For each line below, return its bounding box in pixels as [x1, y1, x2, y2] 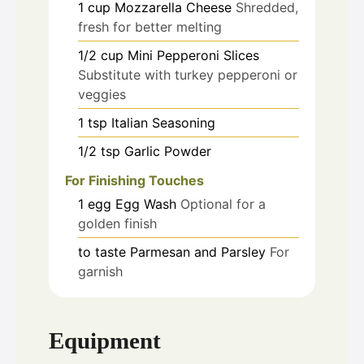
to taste [78, 244, 126, 261]
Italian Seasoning [111, 114, 215, 131]
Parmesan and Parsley [130, 244, 266, 261]
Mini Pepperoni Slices [128, 46, 259, 63]
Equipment [49, 327, 161, 353]
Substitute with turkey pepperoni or [78, 66, 297, 83]
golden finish [78, 215, 157, 232]
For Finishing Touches [65, 172, 204, 189]
